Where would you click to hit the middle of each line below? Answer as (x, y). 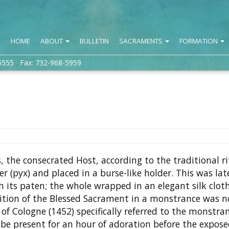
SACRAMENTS (142, 41)
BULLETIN (94, 41)
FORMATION (199, 41)
